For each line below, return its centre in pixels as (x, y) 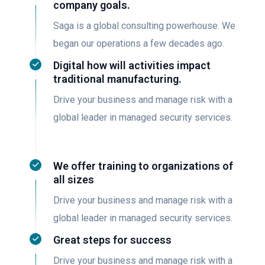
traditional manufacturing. (117, 79)
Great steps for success (112, 240)
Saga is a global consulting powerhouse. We (144, 26)
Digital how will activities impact (132, 65)
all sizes (74, 180)
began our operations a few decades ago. (139, 43)
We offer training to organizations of (143, 166)
